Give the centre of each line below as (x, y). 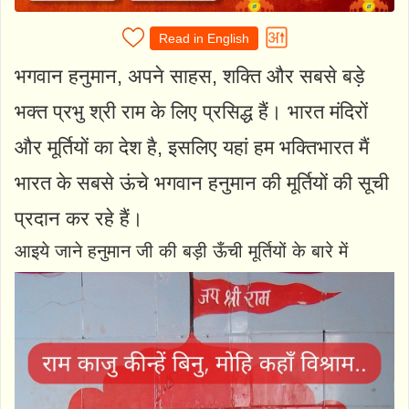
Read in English (204, 38)
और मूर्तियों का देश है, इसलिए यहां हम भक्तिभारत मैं (192, 147)
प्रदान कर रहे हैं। (79, 218)
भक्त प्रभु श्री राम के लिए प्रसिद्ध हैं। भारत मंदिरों (191, 111)
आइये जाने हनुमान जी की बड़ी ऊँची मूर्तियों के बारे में (181, 251)
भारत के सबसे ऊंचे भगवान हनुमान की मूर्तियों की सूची (202, 183)
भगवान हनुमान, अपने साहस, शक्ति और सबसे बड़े (189, 76)
